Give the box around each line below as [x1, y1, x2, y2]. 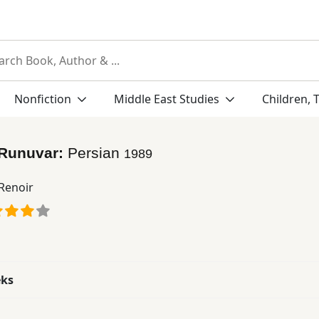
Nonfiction [14, 91, 74, 107]
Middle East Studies [113, 91, 219, 107]
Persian [68, 144, 124, 161]
